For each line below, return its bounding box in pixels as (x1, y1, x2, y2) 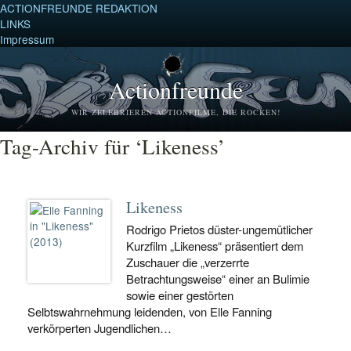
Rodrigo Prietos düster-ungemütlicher (126, 221, 313, 237)
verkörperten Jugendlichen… (27, 320, 172, 336)
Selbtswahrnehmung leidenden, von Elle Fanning (27, 303, 272, 320)
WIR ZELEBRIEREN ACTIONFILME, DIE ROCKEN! (71, 107, 280, 118)
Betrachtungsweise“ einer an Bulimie (126, 270, 309, 287)
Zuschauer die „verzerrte (126, 254, 249, 270)
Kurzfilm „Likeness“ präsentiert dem (126, 237, 303, 254)
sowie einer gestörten (126, 287, 233, 303)
